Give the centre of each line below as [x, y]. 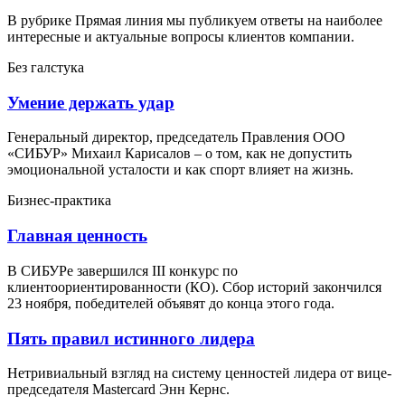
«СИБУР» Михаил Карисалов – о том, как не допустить [179, 154]
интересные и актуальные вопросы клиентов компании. [181, 36]
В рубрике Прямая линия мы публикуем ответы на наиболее [195, 20]
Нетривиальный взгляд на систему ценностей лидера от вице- [199, 373]
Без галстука [46, 67]
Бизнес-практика [59, 201]
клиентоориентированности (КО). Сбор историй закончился [194, 287]
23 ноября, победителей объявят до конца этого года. [171, 303]
